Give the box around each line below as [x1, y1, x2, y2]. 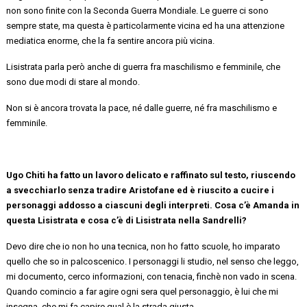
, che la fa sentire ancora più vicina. [77, 35, 215, 46]
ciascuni [105, 199, 143, 210]
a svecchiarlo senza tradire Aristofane [6, 184, 175, 195]
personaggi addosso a [6, 199, 106, 210]
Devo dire [6, 241, 45, 251]
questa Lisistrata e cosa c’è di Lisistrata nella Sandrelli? [6, 214, 247, 225]
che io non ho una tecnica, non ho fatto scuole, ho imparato [44, 241, 281, 251]
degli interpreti [143, 199, 210, 210]
